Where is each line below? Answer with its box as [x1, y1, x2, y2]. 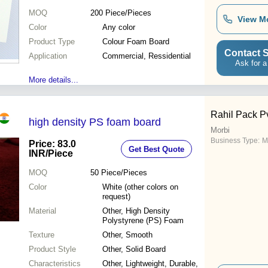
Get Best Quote [129, 144, 184, 154]
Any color [102, 23, 135, 32]
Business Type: [211, 136, 260, 145]
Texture [29, 230, 54, 240]
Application [29, 51, 67, 61]
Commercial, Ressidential [102, 51, 191, 61]
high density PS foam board [29, 116, 161, 129]
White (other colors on [102, 182, 178, 192]
